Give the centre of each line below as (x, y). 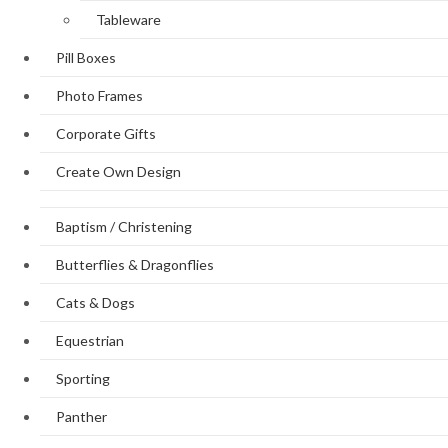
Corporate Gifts (106, 133)
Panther (81, 416)
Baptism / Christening (124, 226)
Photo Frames (99, 95)
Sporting (83, 378)
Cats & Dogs (95, 302)
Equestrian (90, 340)
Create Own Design (118, 171)
